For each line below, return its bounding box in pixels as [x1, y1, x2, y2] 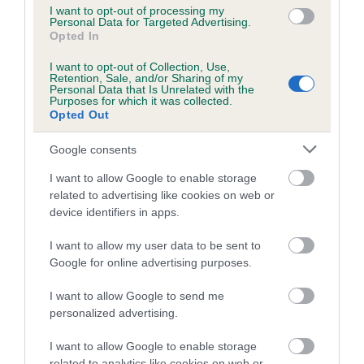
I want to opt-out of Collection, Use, [50, 60, 230, 73]
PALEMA [258, 279, 308, 297]
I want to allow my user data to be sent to [50, 239, 261, 252]
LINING [55, 297, 95, 314]
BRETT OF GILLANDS [170, 76, 292, 93]
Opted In [50, 29, 100, 42]
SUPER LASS [141, 297, 217, 314]
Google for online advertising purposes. [50, 256, 252, 269]
